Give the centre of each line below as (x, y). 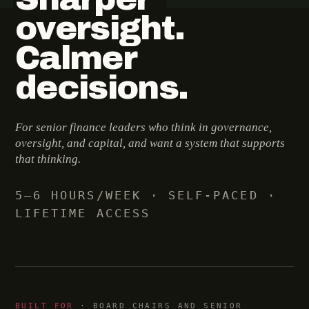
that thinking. (48, 159)
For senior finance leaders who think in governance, (143, 127)
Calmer (76, 58)
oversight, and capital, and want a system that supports (150, 143)
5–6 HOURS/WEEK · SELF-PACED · (146, 195)
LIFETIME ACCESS (83, 213)
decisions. (102, 88)
